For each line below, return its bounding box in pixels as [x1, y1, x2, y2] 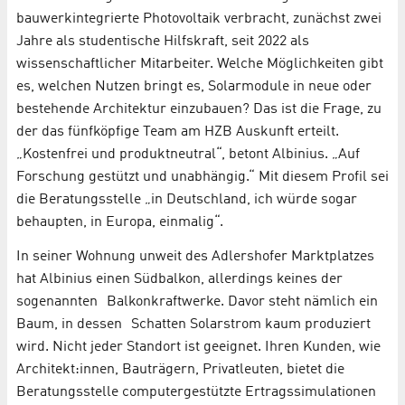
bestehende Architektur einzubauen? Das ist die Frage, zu [16, 102, 381, 118]
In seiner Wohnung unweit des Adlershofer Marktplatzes [16, 249, 374, 264]
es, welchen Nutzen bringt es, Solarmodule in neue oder [16, 80, 372, 95]
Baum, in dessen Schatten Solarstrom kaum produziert [16, 316, 371, 332]
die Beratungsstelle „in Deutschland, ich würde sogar [16, 193, 357, 208]
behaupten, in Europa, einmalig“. [16, 215, 223, 231]
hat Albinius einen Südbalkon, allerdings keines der [16, 271, 343, 287]
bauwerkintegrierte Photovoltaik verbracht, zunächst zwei [16, 12, 381, 27]
